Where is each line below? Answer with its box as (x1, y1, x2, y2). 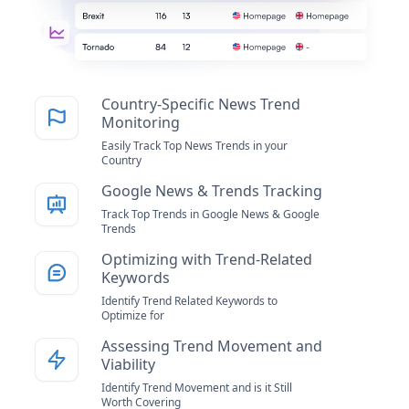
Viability (100, 354, 155, 375)
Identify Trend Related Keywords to (100, 293, 278, 309)
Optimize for (100, 308, 164, 324)
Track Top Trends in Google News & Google (100, 206, 320, 223)
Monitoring (100, 112, 180, 133)
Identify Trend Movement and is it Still (100, 380, 292, 396)
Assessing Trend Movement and (100, 336, 322, 357)
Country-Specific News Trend (100, 94, 300, 115)
